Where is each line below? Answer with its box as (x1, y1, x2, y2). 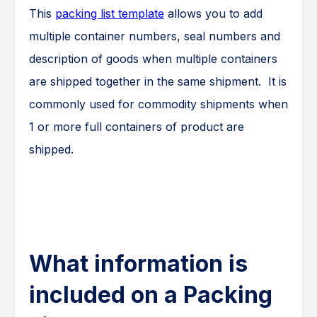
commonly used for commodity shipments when (29, 97, 288, 112)
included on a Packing (29, 281, 272, 309)
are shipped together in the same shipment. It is (29, 74, 287, 89)
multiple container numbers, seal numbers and (29, 29, 280, 44)
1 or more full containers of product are (29, 120, 244, 134)
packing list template (55, 6, 164, 21)
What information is (29, 250, 248, 278)
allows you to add (164, 6, 263, 21)
